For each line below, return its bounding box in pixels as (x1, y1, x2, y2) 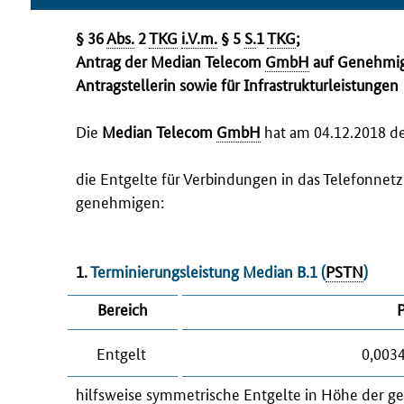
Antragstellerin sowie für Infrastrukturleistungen (76, 72, 399, 95)
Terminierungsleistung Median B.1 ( (87, 260, 326, 282)
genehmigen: (76, 189, 164, 212)
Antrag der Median (76, 49, 205, 71)
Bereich (97, 297, 148, 319)
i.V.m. (181, 25, 217, 48)
